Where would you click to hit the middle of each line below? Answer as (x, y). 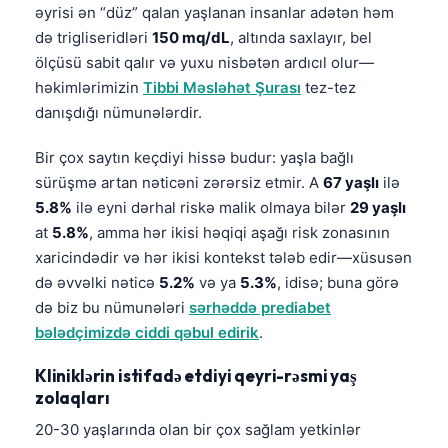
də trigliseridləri (93, 37)
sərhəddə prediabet (260, 307)
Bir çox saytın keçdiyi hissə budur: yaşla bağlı (194, 157)
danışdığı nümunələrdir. (118, 112)
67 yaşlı (351, 182)
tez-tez (328, 87)
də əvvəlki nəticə (97, 282)
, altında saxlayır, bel (301, 37)
